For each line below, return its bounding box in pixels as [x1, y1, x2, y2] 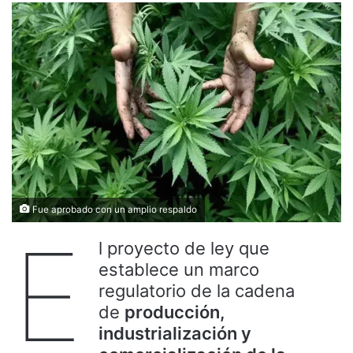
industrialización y [98, 322, 251, 344]
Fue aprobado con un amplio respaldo [30, 203, 197, 215]
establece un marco [98, 258, 259, 280]
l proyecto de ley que [98, 237, 269, 258]
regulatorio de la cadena [98, 280, 295, 301]
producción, [124, 301, 225, 322]
